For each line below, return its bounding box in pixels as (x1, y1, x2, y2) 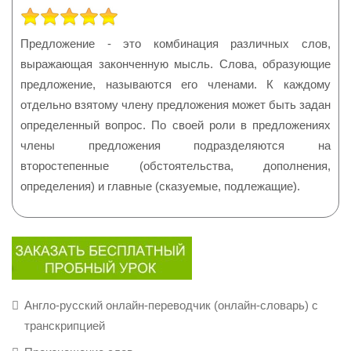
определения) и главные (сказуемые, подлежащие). (20, 179, 300, 194)
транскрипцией (24, 319, 105, 333)
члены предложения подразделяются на (20, 139, 331, 153)
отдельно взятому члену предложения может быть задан (20, 98, 331, 112)
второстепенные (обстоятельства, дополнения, (20, 159, 331, 173)
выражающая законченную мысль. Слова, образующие (20, 57, 331, 71)
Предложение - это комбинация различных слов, (20, 37, 331, 51)
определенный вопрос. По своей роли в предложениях (20, 118, 331, 132)
